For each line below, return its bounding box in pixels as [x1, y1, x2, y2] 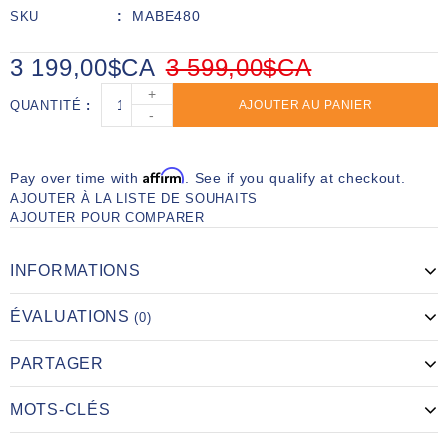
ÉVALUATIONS [10, 308, 135, 326]
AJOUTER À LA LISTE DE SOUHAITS [10, 191, 258, 207]
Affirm [143, 167, 186, 185]
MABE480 [132, 8, 201, 25]
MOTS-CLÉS [10, 401, 111, 419]
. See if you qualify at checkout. [185, 170, 406, 187]
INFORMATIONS [10, 262, 141, 280]
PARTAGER [10, 355, 104, 373]
